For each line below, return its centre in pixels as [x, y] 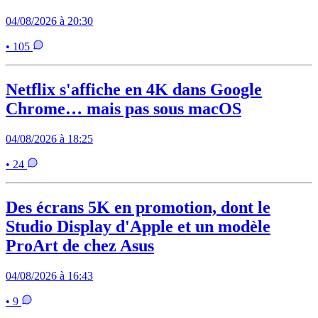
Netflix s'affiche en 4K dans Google [134, 90]
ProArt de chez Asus [80, 245]
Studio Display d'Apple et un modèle [138, 226]
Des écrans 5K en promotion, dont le [138, 207]
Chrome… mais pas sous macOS [124, 109]
